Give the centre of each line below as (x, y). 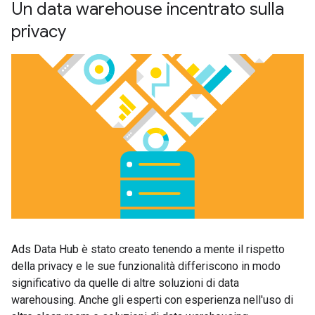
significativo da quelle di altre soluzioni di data (125, 283)
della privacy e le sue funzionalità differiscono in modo (146, 266)
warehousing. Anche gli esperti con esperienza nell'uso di (152, 300)
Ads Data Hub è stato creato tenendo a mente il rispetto (148, 249)
